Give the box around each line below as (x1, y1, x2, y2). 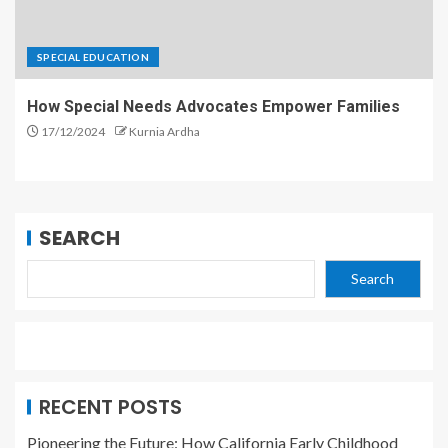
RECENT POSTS (39, 393, 182, 422)
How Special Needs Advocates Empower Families (27, 97, 400, 117)
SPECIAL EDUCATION (37, 51, 149, 64)
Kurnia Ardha (129, 124, 200, 140)
